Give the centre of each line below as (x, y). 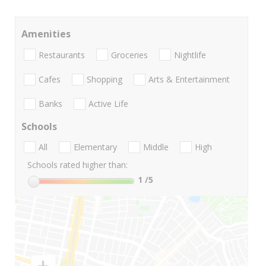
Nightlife (190, 55)
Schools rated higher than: (77, 165)
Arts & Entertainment (189, 79)
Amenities (46, 34)
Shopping (104, 79)
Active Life (108, 104)
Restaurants (62, 55)
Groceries (129, 55)
